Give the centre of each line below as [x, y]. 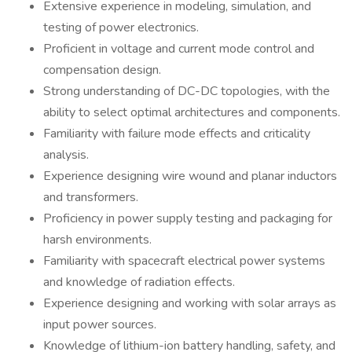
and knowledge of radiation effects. [139, 282]
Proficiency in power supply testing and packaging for [188, 218]
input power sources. [100, 324]
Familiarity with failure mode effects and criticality [177, 134]
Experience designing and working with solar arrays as [190, 303]
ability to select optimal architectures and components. [192, 112]
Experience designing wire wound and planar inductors [190, 176]
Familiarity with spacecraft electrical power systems [184, 261]
